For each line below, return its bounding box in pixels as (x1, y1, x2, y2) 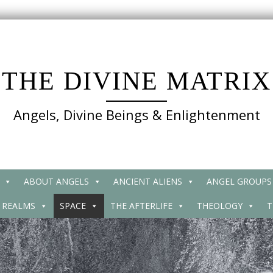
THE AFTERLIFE (110, 200, 172, 211)
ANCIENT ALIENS (113, 175, 182, 187)
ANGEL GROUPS (206, 175, 272, 187)
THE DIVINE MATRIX (2, 67, 271, 95)
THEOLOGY (196, 200, 243, 211)
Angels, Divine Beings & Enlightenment (13, 105, 260, 124)
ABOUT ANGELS (23, 175, 89, 187)
